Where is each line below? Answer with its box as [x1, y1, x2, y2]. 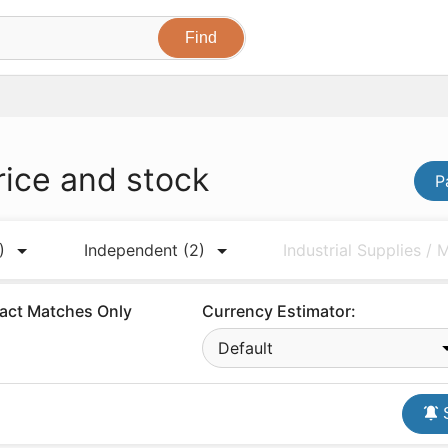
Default [218, 338, 274, 358]
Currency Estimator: [202, 301, 357, 321]
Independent [83, 240, 183, 260]
